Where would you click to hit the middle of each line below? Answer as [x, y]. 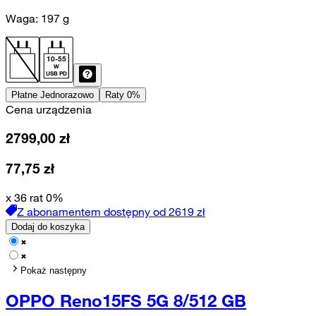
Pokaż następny [54, 270]
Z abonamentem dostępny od [91, 211]
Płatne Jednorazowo [53, 95]
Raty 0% [123, 95]
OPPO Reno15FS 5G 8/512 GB [126, 301]
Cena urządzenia [49, 110]
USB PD [56, 74]
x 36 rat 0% [35, 197]
